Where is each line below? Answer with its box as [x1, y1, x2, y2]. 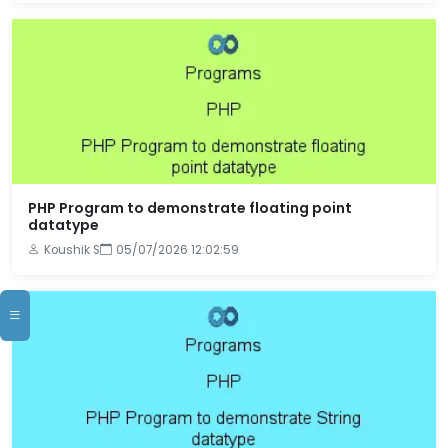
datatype [28, 215, 99, 235]
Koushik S [44, 242, 100, 258]
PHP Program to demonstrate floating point [28, 198, 352, 218]
